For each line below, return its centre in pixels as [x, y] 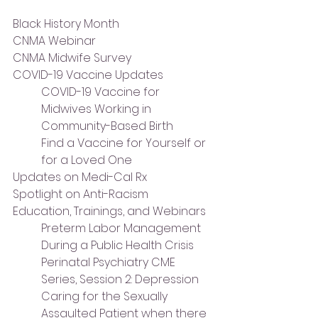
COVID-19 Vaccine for [102, 92]
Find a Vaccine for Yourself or [125, 143]
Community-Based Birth [107, 126]
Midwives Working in [98, 109]
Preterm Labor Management [122, 228]
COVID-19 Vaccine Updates [88, 75]
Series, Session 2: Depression [120, 279]
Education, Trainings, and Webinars [109, 211]
